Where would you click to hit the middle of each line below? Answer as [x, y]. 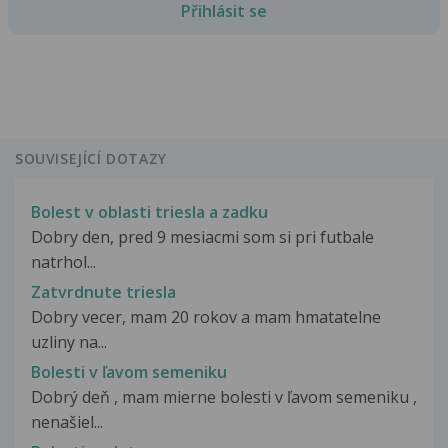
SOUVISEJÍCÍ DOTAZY [91, 159]
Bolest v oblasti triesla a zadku [149, 211]
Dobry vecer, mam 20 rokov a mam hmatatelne [206, 316]
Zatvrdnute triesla [103, 291]
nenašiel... [67, 421]
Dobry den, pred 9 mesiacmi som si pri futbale [202, 236]
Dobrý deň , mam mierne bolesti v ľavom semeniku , [224, 396]
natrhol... [63, 261]
